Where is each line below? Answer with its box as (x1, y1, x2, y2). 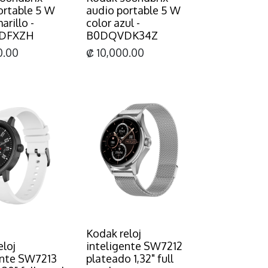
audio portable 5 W (86, 3, 181, 17)
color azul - (86, 16, 140, 29)
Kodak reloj (86, 226, 141, 240)
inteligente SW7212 (86, 239, 182, 252)
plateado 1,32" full (86, 251, 173, 265)
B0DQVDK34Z (86, 28, 158, 42)
